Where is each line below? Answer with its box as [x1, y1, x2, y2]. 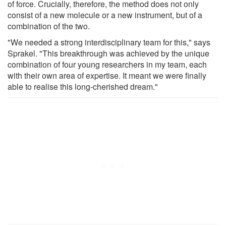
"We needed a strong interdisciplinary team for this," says [8, 36, 210, 48]
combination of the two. [8, 20, 90, 32]
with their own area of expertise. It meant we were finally [8, 69, 206, 81]
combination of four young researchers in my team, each [8, 58, 207, 70]
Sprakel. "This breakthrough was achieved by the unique [8, 47, 209, 59]
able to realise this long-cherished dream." [8, 80, 158, 92]
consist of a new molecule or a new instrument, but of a [8, 9, 202, 21]
